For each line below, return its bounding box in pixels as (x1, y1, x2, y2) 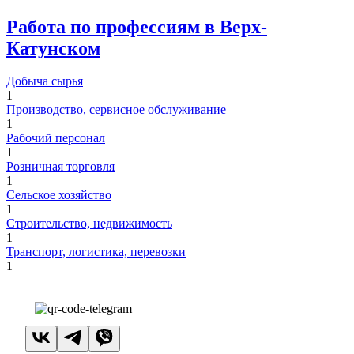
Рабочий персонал (6, 131, 105, 145)
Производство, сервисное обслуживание (6, 103, 226, 117)
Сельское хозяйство (6, 188, 111, 202)
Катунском (6, 37, 100, 58)
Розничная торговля (6, 160, 115, 174)
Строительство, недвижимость (6, 217, 172, 231)
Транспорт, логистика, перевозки (6, 245, 186, 259)
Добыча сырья (6, 74, 83, 88)
